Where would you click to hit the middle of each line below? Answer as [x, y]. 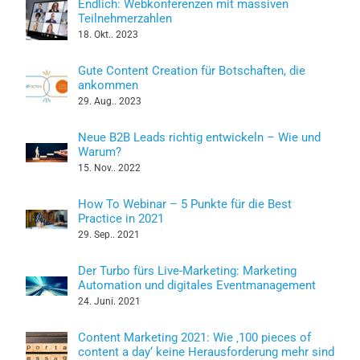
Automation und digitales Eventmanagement [197, 285]
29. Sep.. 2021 [109, 234]
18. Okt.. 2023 [108, 34]
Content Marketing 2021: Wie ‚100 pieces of [194, 337]
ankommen [108, 85]
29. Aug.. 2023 [110, 101]
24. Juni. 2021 [109, 301]
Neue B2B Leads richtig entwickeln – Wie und [199, 137]
